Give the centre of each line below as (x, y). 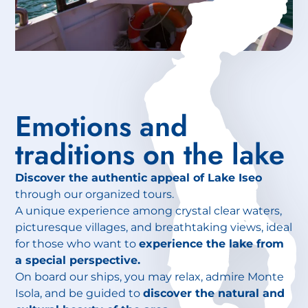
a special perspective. (78, 260)
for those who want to (77, 243)
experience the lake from (212, 243)
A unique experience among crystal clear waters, (149, 210)
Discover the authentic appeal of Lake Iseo (139, 177)
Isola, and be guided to (79, 293)
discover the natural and (214, 293)
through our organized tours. (95, 194)
